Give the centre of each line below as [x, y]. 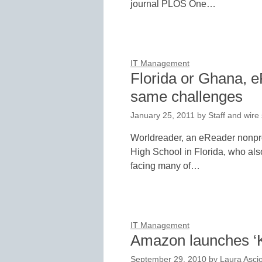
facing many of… [165, 166]
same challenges [187, 96]
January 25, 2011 [163, 115]
